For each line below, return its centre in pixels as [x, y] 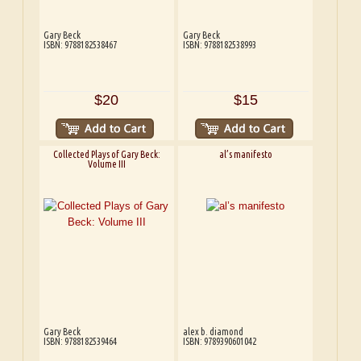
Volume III [106, 164]
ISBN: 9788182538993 [219, 45]
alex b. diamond [213, 331]
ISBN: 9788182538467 [81, 45]
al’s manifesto [245, 154]
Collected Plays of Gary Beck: [106, 154]
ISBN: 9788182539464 [81, 341]
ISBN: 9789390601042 [219, 341]
